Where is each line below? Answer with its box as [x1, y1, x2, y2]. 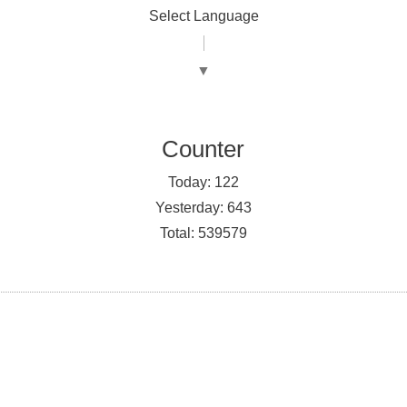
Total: [159, 225, 198, 242]
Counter [162, 135, 245, 164]
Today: [167, 174, 214, 191]
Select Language [148, 7, 259, 24]
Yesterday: [154, 200, 227, 216]
